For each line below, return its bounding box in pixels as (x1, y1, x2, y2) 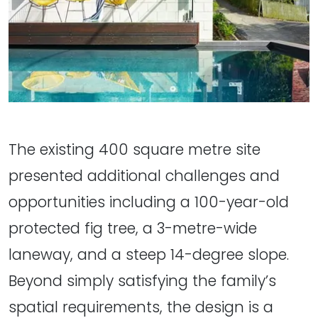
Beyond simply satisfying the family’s (9, 270, 276, 291)
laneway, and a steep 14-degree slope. (9, 243, 289, 265)
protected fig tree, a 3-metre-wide (9, 217, 257, 238)
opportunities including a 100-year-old (9, 191, 289, 212)
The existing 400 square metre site (9, 138, 261, 160)
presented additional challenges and (9, 165, 280, 186)
